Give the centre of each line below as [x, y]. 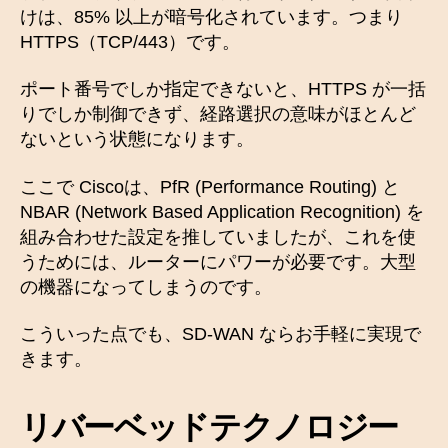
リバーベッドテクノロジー [209, 427]
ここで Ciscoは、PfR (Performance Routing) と [210, 186]
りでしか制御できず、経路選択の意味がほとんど [218, 114]
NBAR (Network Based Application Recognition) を [222, 211]
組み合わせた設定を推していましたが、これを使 [218, 236]
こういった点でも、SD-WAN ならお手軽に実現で [220, 334]
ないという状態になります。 [137, 139]
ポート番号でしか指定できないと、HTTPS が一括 [223, 89]
